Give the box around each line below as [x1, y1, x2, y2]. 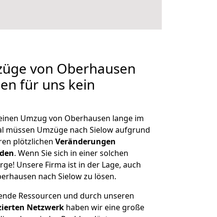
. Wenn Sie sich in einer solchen [14, 148, 128, 158]
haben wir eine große [64, 202, 144, 213]
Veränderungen [55, 136, 116, 147]
